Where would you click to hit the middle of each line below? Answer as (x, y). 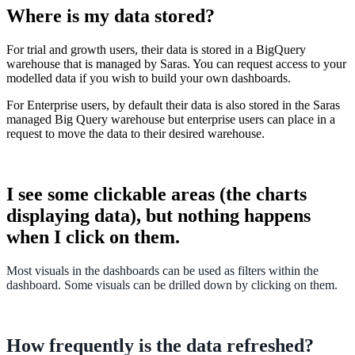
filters (252, 270)
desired (187, 134)
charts (281, 194)
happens (277, 216)
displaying (48, 216)
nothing (208, 216)
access (292, 64)
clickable (130, 194)
